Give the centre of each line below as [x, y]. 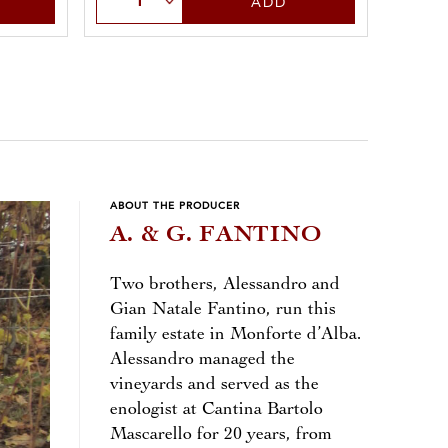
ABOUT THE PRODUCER [174, 207]
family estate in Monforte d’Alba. [235, 335]
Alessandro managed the [202, 360]
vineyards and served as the [214, 385]
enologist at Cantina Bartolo [216, 410]
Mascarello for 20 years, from [220, 435]
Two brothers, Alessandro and [224, 285]
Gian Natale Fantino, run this [222, 310]
